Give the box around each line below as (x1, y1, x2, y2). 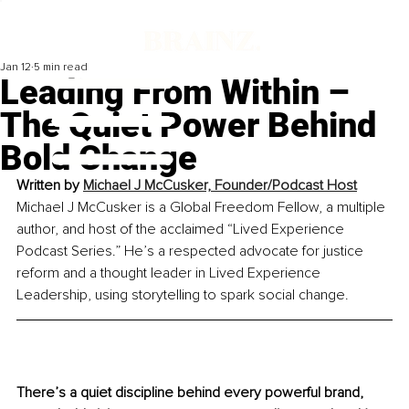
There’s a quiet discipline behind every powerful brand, (16, 383, 367, 403)
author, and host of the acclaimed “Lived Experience (16, 220, 348, 239)
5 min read (34, 60, 88, 75)
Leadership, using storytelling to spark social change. (16, 286, 349, 305)
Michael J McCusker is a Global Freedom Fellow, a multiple (16, 198, 389, 217)
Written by (16, 176, 83, 195)
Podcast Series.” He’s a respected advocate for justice (16, 242, 367, 261)
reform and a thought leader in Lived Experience (16, 264, 324, 283)
